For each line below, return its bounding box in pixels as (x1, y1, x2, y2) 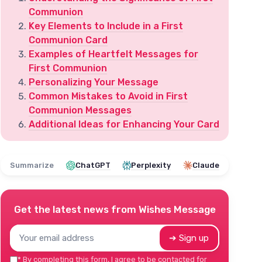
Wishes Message (138, 204, 216, 215)
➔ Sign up (169, 233, 209, 243)
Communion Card (29, 35, 108, 46)
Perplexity (131, 161, 171, 170)
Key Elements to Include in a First (29, 20, 183, 32)
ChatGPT (75, 161, 111, 170)
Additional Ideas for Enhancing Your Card (29, 119, 219, 130)
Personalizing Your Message (29, 77, 158, 88)
